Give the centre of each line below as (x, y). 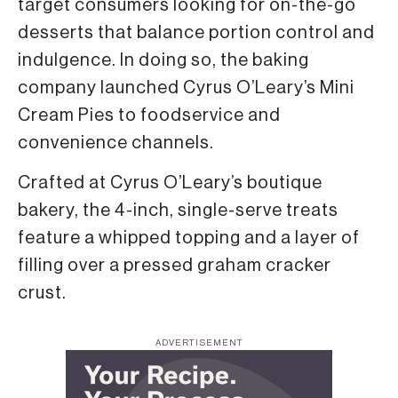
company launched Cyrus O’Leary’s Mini (186, 88)
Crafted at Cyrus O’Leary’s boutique (170, 183)
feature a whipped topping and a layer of (189, 238)
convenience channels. (116, 143)
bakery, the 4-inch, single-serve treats (178, 210)
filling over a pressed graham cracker (175, 265)
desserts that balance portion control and (196, 32)
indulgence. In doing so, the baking (163, 60)
